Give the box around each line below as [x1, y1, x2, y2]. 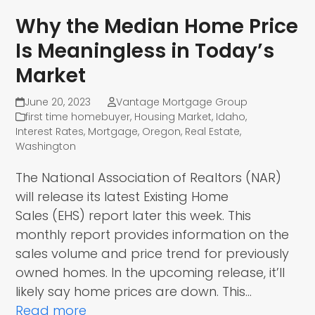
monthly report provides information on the [15, 226, 290, 244]
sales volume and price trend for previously [15, 245, 290, 263]
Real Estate [185, 124, 240, 139]
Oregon [142, 124, 181, 139]
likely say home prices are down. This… [15, 283, 252, 301]
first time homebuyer [25, 110, 131, 124]
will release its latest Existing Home [15, 188, 229, 206]
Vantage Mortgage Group [115, 95, 247, 110]
